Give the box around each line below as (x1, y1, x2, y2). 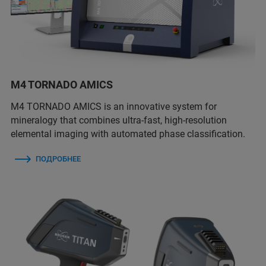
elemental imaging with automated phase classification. (11, 128, 245, 140)
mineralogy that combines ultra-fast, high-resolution (11, 115, 227, 126)
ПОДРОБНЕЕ (36, 154, 81, 164)
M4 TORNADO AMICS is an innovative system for (11, 101, 217, 113)
